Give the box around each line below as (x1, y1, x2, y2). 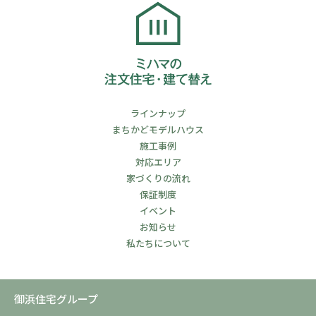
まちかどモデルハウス (112, 123, 204, 137)
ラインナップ (130, 107, 186, 121)
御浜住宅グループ (14, 291, 99, 307)
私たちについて (126, 236, 190, 250)
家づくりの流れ (126, 171, 190, 186)
